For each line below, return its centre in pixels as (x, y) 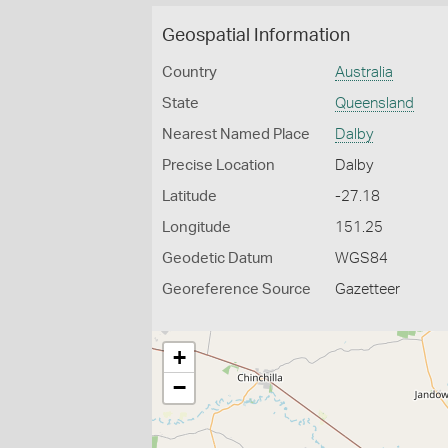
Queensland (375, 103)
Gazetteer (368, 289)
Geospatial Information (256, 36)
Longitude (196, 227)
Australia (364, 72)
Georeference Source (236, 289)
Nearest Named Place (236, 134)
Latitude (189, 196)
